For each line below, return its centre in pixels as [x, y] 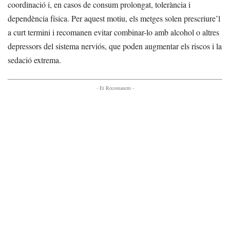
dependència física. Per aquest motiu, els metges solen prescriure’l [114, 18]
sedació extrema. [34, 60]
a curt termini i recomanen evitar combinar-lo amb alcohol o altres [113, 32]
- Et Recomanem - [115, 88]
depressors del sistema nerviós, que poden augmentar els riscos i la [115, 46]
